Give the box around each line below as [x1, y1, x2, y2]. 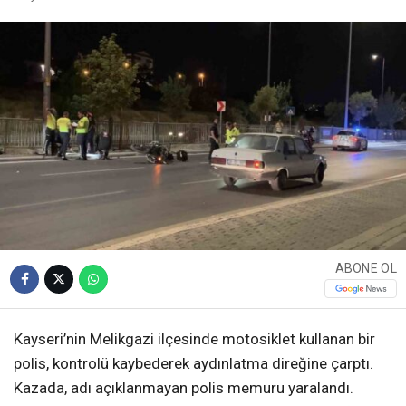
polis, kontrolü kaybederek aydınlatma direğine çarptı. [14, 353, 373, 372]
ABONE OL [334, 261, 397, 276]
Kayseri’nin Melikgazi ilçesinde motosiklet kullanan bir [14, 329, 375, 348]
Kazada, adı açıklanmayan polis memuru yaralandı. [14, 378, 353, 397]
